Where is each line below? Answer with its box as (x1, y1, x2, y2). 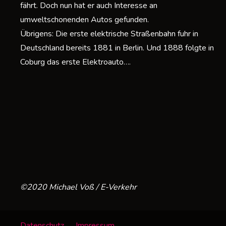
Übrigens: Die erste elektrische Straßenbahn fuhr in (20, 28, 198, 40)
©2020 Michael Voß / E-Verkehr (20, 181, 137, 193)
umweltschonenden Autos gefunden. (20, 14, 149, 26)
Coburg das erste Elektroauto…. (20, 56, 131, 68)
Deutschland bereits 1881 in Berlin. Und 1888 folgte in (20, 42, 214, 54)
